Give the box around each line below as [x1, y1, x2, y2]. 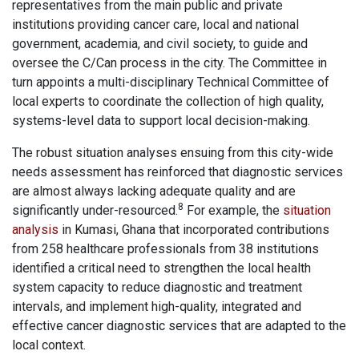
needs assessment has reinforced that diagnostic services [12, 164, 343, 180]
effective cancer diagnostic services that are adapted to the [12, 318, 346, 334]
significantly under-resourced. [12, 203, 178, 219]
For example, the [184, 203, 283, 219]
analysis [12, 222, 58, 238]
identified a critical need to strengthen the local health [12, 260, 311, 276]
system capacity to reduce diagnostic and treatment [12, 280, 302, 296]
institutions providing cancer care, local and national [12, 17, 299, 33]
